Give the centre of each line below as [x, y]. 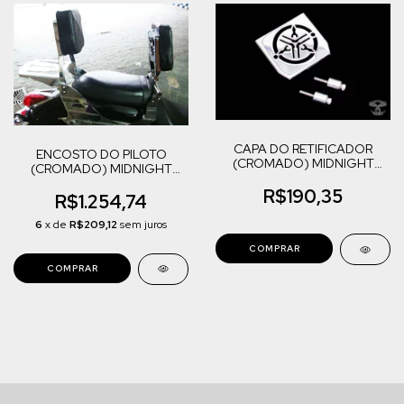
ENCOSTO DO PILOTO [101, 154]
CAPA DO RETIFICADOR [303, 149]
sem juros [143, 224]
